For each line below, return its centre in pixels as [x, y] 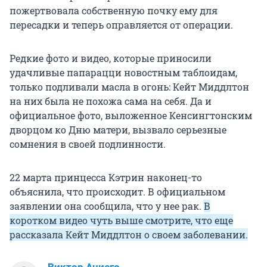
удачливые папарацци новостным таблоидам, [123, 73]
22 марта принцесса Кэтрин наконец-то [106, 178]
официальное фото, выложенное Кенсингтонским [131, 116]
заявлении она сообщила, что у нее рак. [107, 206]
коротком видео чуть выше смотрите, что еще [121, 221]
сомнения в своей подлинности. [88, 144]
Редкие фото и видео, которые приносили [111, 58]
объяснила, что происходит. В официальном [117, 192]
